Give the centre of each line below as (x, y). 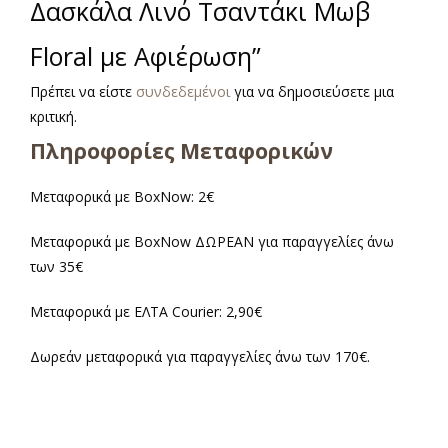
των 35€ (56, 266)
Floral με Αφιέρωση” (145, 55)
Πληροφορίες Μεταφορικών (181, 150)
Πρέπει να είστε (83, 91)
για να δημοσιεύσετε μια (314, 91)
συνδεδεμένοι (185, 91)
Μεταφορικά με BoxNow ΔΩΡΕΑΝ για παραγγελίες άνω (212, 241)
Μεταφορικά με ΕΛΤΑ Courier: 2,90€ (146, 311)
